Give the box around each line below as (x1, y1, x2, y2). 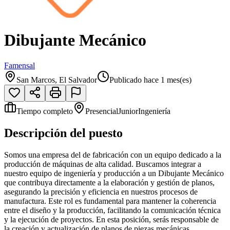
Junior (118, 106, 138, 116)
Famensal (4, 61, 35, 70)
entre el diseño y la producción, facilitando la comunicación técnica (4, 205, 221, 215)
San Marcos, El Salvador (16, 75, 97, 84)
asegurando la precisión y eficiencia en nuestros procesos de (4, 187, 198, 196)
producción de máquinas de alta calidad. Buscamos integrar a (4, 159, 201, 168)
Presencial (85, 106, 118, 116)
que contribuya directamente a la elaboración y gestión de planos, (4, 178, 215, 187)
